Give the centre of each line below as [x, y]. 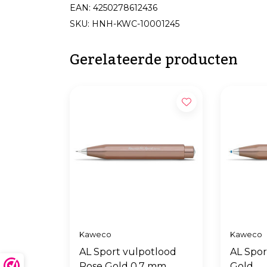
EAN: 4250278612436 [114, 8]
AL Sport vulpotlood [128, 252]
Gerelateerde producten [154, 60]
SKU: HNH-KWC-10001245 [125, 24]
